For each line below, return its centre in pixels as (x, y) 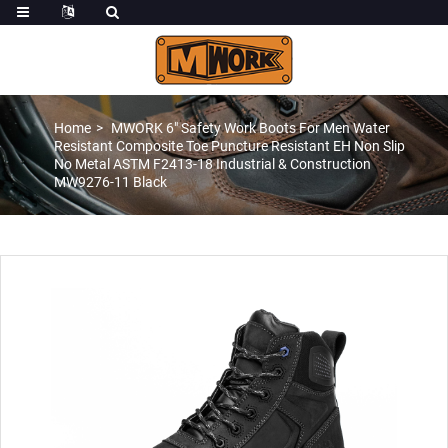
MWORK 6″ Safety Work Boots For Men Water (248, 128)
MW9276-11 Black (110, 182)
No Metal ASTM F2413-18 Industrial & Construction (212, 164)
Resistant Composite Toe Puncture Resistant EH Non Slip (229, 146)
